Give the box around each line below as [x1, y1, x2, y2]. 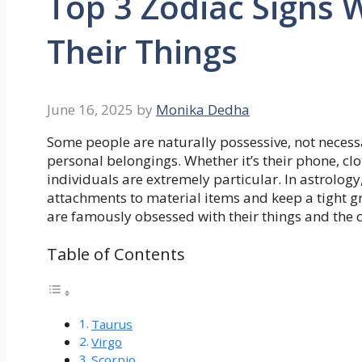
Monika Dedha [156, 100, 250, 120]
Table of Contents [47, 242, 185, 265]
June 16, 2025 [47, 100, 133, 120]
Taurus [91, 316, 133, 333]
